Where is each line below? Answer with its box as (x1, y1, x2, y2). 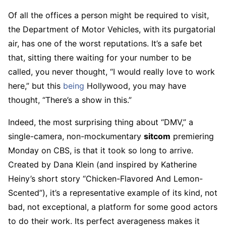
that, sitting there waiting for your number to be (8, 52, 191, 63)
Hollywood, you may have (84, 81, 186, 91)
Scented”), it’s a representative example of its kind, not (8, 188, 217, 198)
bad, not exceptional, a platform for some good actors (8, 202, 217, 212)
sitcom (144, 131, 171, 142)
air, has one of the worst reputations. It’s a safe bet (8, 38, 202, 49)
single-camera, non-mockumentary (8, 131, 144, 142)
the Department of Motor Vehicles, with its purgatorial (8, 24, 215, 35)
